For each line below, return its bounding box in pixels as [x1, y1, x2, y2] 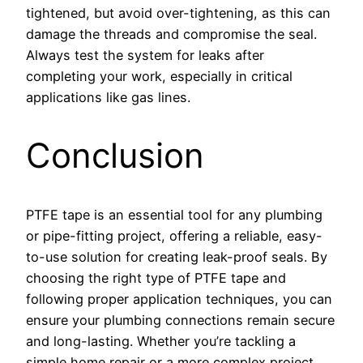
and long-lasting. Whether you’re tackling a [26, 333, 296, 350]
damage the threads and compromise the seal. [26, 25, 317, 42]
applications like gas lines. [26, 88, 190, 105]
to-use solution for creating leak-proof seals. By [26, 249, 327, 266]
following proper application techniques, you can [26, 291, 332, 308]
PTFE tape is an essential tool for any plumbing [26, 207, 322, 224]
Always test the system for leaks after [26, 46, 264, 63]
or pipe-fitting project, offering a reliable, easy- [26, 228, 322, 245]
